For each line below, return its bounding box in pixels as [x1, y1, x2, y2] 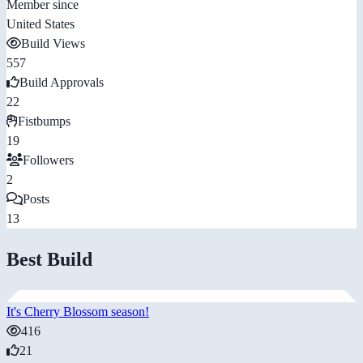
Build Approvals [19, 75, 104, 90]
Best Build [6, 249, 92, 271]
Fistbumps [18, 114, 70, 129]
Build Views [21, 36, 85, 51]
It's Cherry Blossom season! [6, 305, 149, 319]
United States [6, 17, 75, 32]
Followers [23, 153, 74, 168]
